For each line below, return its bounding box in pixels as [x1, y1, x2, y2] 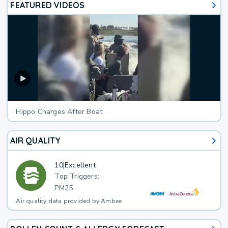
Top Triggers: [54, 172, 100, 182]
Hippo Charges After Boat [16, 107, 103, 117]
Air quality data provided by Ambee [16, 197, 122, 206]
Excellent [65, 160, 96, 170]
